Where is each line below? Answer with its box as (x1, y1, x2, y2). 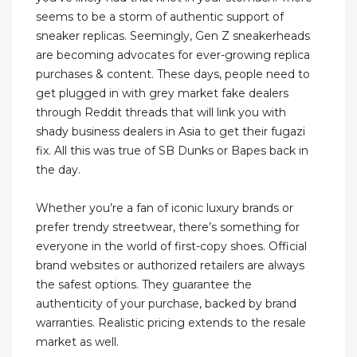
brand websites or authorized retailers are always (36, 258, 304, 273)
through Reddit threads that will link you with (36, 105, 286, 120)
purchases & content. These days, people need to (36, 67, 310, 82)
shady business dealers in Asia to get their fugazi (36, 124, 305, 139)
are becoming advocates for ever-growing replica (36, 48, 310, 63)
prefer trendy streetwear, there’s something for (36, 220, 300, 235)
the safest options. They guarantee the (36, 277, 252, 292)
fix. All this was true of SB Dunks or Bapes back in (36, 143, 308, 159)
